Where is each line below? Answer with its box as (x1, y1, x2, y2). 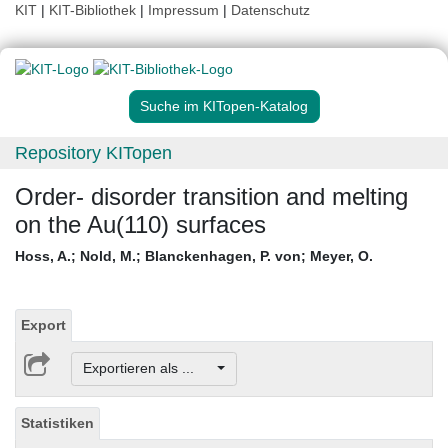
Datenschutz (231, 2, 310, 18)
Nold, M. (80, 248, 136, 265)
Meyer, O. (310, 248, 373, 265)
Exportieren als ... (82, 360, 214, 377)
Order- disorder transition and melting (15, 183, 408, 211)
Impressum (148, 2, 219, 18)
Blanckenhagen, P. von (145, 248, 301, 265)
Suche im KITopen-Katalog (140, 98, 308, 115)
